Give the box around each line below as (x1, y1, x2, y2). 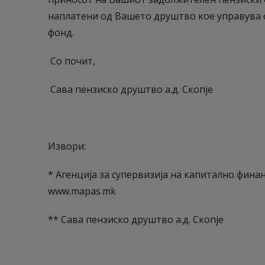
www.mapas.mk (47, 185, 116, 198)
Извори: (47, 140, 86, 153)
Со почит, (47, 54, 95, 67)
